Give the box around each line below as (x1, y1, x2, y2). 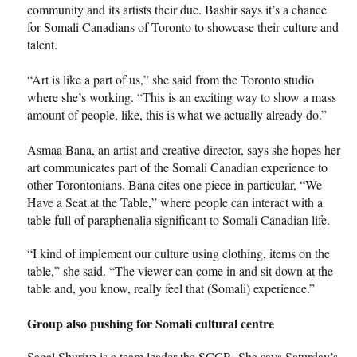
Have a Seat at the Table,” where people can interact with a (27, 193, 323, 210)
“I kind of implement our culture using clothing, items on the (27, 244, 330, 261)
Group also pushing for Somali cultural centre (27, 313, 274, 332)
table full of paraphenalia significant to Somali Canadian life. (27, 210, 330, 228)
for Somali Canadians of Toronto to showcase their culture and (27, 18, 339, 35)
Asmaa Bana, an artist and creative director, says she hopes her (27, 140, 340, 158)
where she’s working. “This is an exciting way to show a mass (27, 88, 336, 105)
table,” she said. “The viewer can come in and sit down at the (27, 261, 333, 279)
